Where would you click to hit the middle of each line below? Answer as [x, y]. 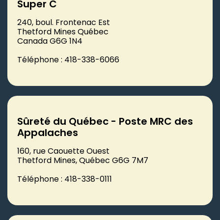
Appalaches [48, 132]
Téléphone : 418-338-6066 [68, 59]
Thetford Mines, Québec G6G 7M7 [83, 160]
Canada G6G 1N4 [50, 41]
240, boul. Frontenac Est [64, 22]
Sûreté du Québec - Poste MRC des [105, 121]
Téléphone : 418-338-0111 [65, 179]
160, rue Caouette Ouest [63, 151]
